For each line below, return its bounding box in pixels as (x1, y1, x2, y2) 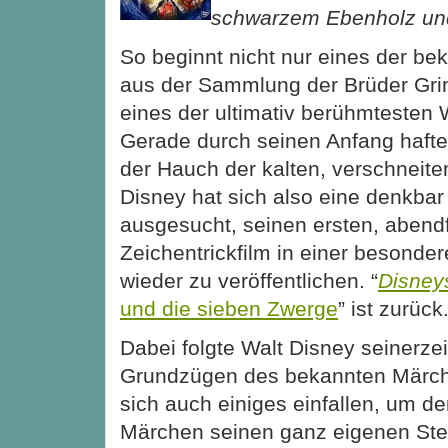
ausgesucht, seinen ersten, (120, 212, 385, 236)
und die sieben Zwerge (120, 296, 338, 320)
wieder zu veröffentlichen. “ (120, 268, 378, 292)
